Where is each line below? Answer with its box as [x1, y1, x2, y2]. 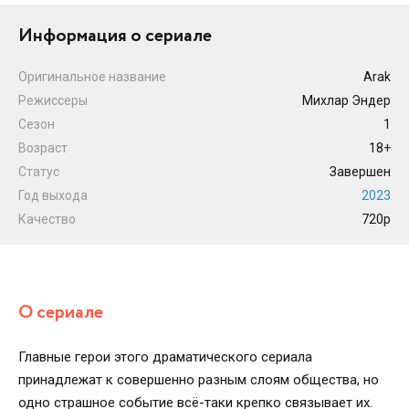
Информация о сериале [18, 23, 212, 49]
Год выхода [18, 188, 88, 203]
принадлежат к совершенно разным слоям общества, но [18, 372, 379, 388]
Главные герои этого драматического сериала [18, 349, 312, 365]
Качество [18, 212, 76, 226]
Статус [18, 164, 59, 179]
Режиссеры [18, 93, 88, 108]
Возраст [18, 141, 68, 155]
